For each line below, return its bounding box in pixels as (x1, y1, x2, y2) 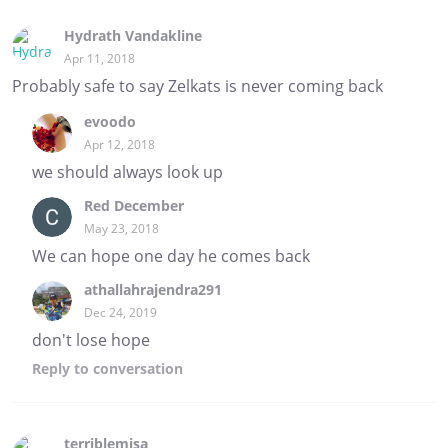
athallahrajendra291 (84, 279, 222, 299)
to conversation (70, 358, 183, 378)
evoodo (84, 111, 136, 131)
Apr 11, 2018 (64, 49, 135, 67)
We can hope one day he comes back (32, 244, 310, 267)
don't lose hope (32, 328, 150, 351)
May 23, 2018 (84, 219, 159, 237)
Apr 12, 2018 (84, 135, 155, 153)
